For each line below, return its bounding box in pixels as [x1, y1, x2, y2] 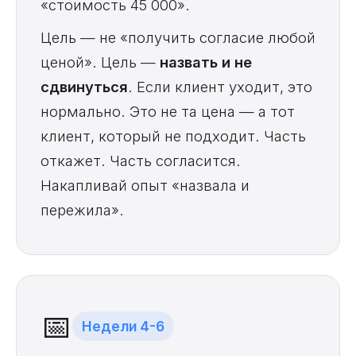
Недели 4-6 [82, 318, 164, 335]
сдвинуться [41, 77, 128, 95]
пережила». [41, 200, 124, 219]
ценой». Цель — [41, 52, 160, 71]
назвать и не [160, 52, 252, 71]
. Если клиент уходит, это [128, 77, 312, 95]
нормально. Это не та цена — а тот [41, 102, 295, 120]
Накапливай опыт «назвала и [41, 176, 250, 194]
